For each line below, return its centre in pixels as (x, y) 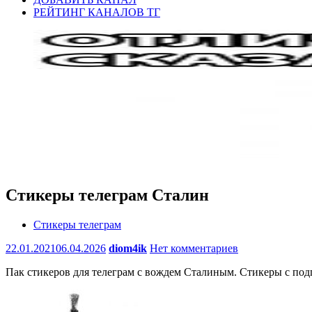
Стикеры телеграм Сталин (107, 195)
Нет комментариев (194, 248)
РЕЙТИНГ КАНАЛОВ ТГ (97, 12)
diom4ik (128, 248)
